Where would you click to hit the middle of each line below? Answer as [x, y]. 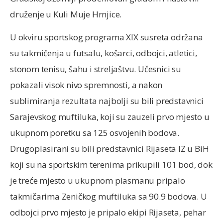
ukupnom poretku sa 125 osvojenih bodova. [95, 133]
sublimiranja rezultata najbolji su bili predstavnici [107, 101]
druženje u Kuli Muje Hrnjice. [66, 14]
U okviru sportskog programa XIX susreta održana [107, 37]
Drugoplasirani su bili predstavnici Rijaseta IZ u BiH [110, 149]
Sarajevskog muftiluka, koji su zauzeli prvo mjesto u [110, 117]
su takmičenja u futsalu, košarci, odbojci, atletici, [104, 53]
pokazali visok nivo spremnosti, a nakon [86, 85]
